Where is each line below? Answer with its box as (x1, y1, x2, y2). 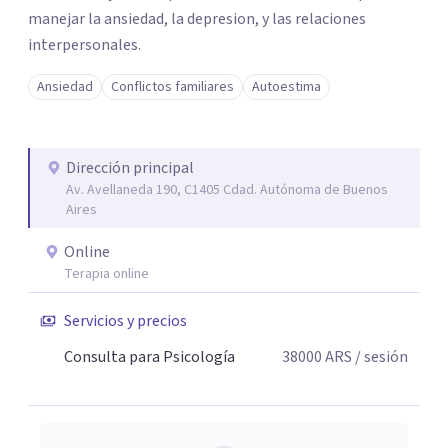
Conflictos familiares (111, 77, 234, 97)
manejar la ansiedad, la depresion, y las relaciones (28, 8, 366, 30)
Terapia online (64, 264, 149, 284)
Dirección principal (66, 157, 194, 179)
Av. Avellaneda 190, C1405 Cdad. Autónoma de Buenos (66, 180, 388, 200)
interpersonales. (28, 34, 141, 56)
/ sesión (352, 346, 408, 368)
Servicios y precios (64, 310, 187, 332)
